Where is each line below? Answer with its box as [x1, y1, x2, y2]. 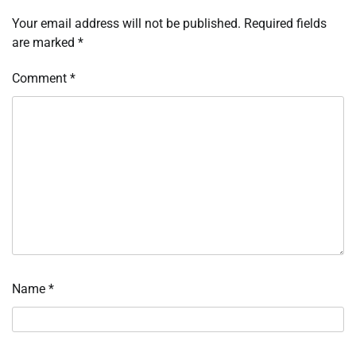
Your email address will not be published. [12, 16, 241, 32]
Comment [12, 71, 70, 87]
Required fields [244, 16, 327, 32]
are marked [12, 35, 78, 51]
